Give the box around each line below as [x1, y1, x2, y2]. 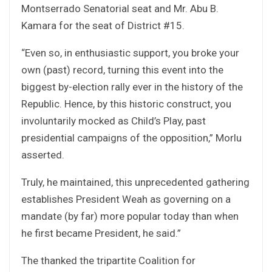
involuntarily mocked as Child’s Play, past [21, 114, 206, 127]
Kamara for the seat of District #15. [21, 19, 185, 32]
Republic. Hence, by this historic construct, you [21, 97, 231, 110]
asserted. [21, 148, 64, 161]
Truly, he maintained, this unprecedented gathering [21, 175, 250, 188]
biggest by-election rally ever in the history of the [21, 80, 243, 93]
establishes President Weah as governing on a [21, 192, 231, 205]
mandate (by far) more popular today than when [21, 209, 239, 222]
